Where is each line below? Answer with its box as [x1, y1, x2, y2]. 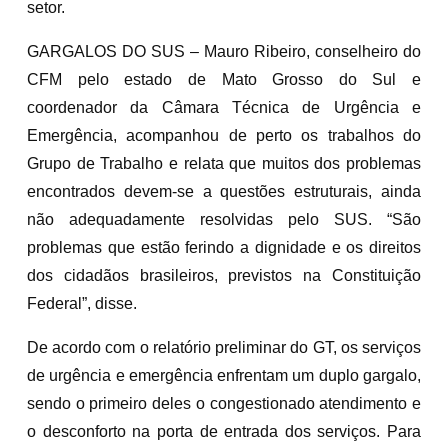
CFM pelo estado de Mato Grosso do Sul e [27, 70, 421, 88]
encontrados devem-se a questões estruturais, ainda [27, 182, 421, 200]
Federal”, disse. [27, 294, 137, 312]
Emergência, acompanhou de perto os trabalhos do [27, 126, 421, 144]
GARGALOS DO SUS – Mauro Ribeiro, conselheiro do [27, 42, 421, 60]
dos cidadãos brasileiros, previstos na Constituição [27, 266, 421, 284]
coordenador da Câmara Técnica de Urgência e [27, 98, 421, 116]
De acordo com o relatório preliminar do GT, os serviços [27, 338, 421, 356]
